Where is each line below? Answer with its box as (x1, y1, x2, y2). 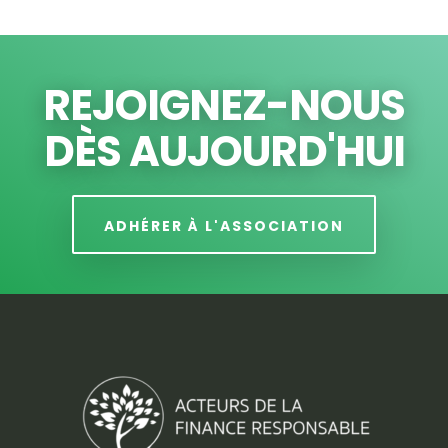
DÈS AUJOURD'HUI (43, 122, 405, 182)
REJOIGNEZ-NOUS (43, 76, 405, 136)
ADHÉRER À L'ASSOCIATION (104, 216, 344, 237)
